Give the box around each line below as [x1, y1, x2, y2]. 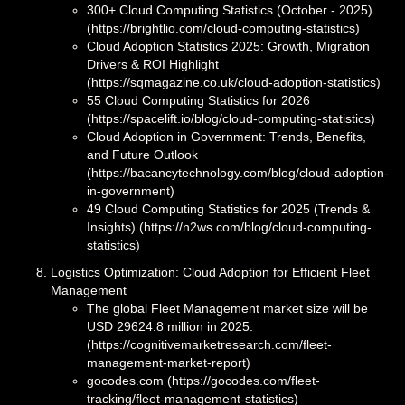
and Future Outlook [87, 146, 198, 162]
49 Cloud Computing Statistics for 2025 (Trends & [87, 201, 370, 216]
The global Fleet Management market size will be [87, 300, 368, 316]
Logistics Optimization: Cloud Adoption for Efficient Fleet [51, 264, 370, 279]
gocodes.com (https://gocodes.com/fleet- [87, 372, 320, 388]
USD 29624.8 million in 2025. [87, 318, 253, 334]
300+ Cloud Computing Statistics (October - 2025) [87, 2, 372, 17]
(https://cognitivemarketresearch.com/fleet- [87, 336, 332, 352]
